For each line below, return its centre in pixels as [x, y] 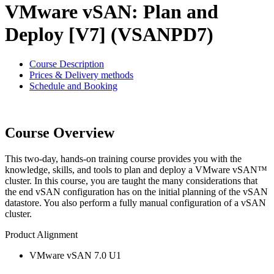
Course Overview [60, 133]
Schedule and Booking [73, 86]
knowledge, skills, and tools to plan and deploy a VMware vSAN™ [136, 169]
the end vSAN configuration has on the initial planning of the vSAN [136, 191]
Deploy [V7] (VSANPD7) [109, 34]
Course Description [67, 64]
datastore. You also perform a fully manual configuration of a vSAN [135, 202]
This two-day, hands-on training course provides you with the [123, 158]
